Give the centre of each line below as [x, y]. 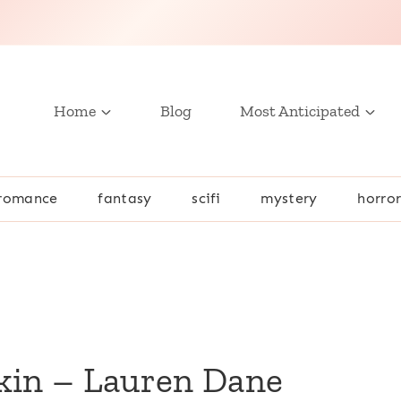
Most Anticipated [300, 111]
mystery [289, 199]
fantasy [125, 199]
